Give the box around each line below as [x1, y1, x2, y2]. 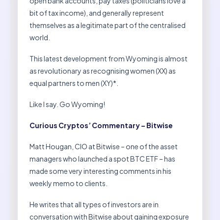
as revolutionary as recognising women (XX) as [29, 66, 176, 76]
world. [29, 33, 50, 42]
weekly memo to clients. [29, 179, 108, 188]
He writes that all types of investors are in [29, 200, 159, 209]
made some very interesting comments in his [29, 166, 171, 176]
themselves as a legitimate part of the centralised [29, 21, 186, 30]
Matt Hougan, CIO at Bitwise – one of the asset [29, 142, 178, 151]
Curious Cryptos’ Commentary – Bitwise [29, 121, 173, 130]
